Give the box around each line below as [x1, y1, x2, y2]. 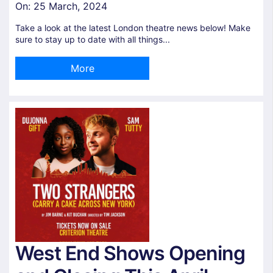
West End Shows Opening [15, 241, 245, 265]
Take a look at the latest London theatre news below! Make [15, 22, 250, 33]
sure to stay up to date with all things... [15, 34, 170, 44]
